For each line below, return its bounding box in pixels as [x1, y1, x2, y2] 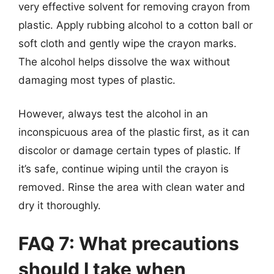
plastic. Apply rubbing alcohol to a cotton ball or [18, 18, 253, 31]
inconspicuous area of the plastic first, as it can [18, 126, 250, 138]
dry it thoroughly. [18, 199, 101, 212]
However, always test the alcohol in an [18, 108, 208, 120]
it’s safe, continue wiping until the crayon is [18, 163, 229, 175]
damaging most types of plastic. [18, 73, 176, 86]
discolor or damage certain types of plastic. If [18, 144, 240, 157]
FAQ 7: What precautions [18, 232, 239, 254]
